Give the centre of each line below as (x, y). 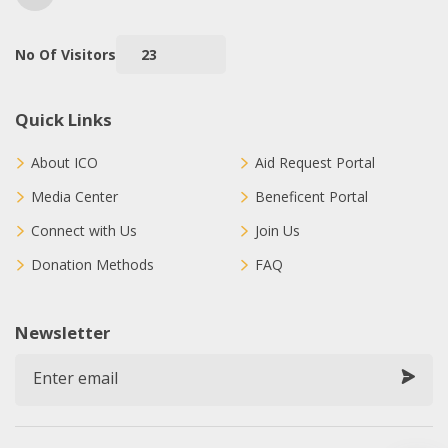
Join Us (277, 230)
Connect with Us (84, 230)
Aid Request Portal (315, 162)
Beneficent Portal (311, 196)
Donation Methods (92, 264)
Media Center (74, 196)
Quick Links (63, 119)
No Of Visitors (65, 54)
